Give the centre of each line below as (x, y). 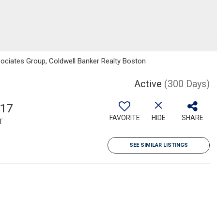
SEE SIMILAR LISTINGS (159, 145)
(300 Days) (187, 84)
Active (148, 84)
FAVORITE (124, 118)
